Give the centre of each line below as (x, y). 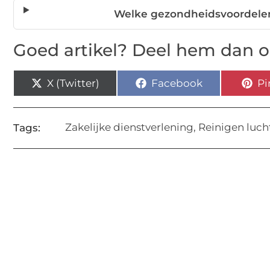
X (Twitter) (73, 83)
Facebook (177, 83)
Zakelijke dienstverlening (129, 127)
